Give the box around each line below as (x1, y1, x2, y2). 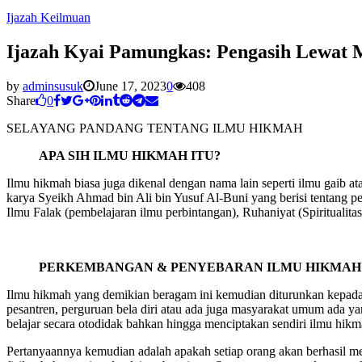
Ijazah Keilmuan (6, 11, 90, 24)
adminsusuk (23, 78, 83, 93)
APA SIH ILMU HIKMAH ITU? (39, 148, 221, 162)
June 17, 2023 (95, 78, 166, 93)
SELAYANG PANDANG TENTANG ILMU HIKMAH (6, 120, 303, 135)
